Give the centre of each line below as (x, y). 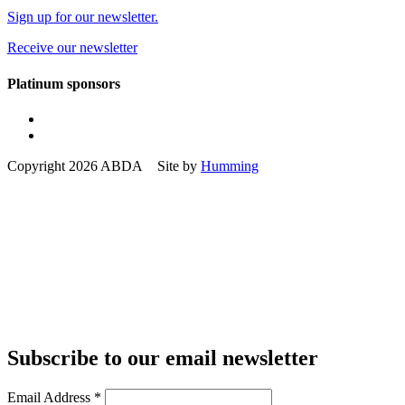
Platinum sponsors (64, 83)
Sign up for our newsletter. (83, 17)
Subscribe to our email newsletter (163, 358)
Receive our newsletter (72, 48)
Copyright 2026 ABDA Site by (104, 165)
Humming (230, 165)
